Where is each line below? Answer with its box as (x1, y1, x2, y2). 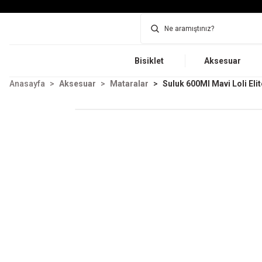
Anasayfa (9, 79, 45, 88)
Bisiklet (135, 56, 164, 65)
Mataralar (110, 79, 149, 88)
